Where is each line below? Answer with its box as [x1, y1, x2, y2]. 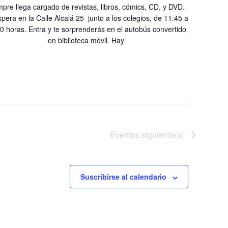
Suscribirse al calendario [80, 172, 166, 182]
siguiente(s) [139, 129, 184, 141]
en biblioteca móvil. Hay [48, 35, 124, 46]
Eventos [110, 129, 139, 141]
